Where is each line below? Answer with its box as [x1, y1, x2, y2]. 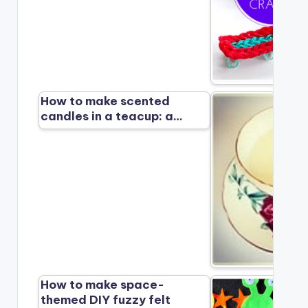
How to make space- [41, 277, 165, 293]
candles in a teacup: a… [41, 109, 184, 124]
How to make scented [41, 93, 170, 109]
